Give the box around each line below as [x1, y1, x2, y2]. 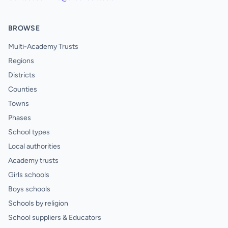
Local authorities [8, 142, 61, 151]
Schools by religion [8, 199, 68, 208]
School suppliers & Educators [8, 213, 101, 222]
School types [8, 128, 50, 136]
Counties [8, 85, 37, 94]
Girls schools [8, 170, 49, 179]
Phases [8, 113, 31, 122]
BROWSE [8, 24, 40, 33]
